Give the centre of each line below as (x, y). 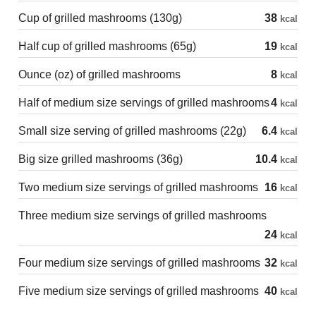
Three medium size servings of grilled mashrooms (142, 215)
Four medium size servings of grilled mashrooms (139, 262)
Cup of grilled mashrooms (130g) (100, 18)
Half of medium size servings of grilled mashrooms (144, 102)
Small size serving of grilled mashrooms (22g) (132, 130)
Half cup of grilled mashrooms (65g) (107, 46)
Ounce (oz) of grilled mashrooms (99, 74)
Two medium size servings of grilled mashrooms (138, 187)
